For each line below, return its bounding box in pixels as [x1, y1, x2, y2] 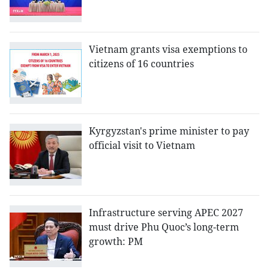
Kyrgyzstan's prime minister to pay [89, 124, 249, 138]
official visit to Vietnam [89, 139, 195, 153]
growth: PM [89, 235, 143, 249]
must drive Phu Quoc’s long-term [89, 220, 239, 234]
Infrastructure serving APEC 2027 [89, 206, 243, 220]
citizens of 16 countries [89, 57, 194, 71]
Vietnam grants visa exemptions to [89, 43, 247, 56]
